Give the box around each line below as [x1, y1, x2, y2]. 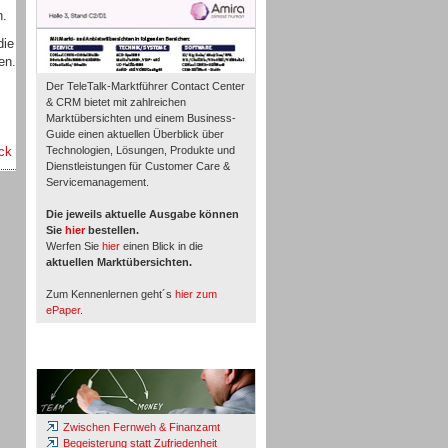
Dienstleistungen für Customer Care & [46, 160, 230, 172]
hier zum [175, 288, 217, 300]
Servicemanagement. [46, 176, 149, 188]
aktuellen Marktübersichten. [46, 256, 192, 268]
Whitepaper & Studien [46, 351, 173, 365]
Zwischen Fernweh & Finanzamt [60, 421, 220, 433]
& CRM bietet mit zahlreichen [46, 96, 186, 108]
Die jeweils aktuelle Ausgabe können [46, 208, 239, 220]
